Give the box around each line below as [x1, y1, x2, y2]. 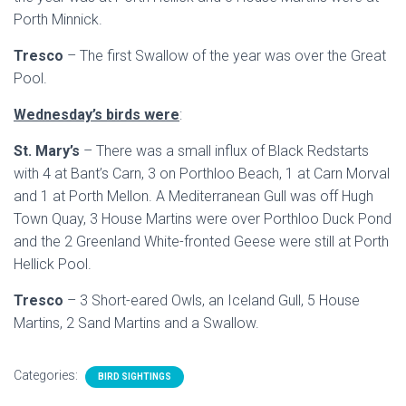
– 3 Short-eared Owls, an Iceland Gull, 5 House [63, 292, 360, 309]
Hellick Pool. [14, 256, 92, 273]
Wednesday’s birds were [14, 106, 179, 123]
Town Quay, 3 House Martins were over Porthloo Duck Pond [14, 210, 391, 227]
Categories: [14, 368, 81, 382]
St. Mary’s [14, 142, 80, 159]
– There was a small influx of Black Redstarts [80, 142, 369, 159]
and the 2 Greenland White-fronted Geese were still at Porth [14, 233, 389, 250]
